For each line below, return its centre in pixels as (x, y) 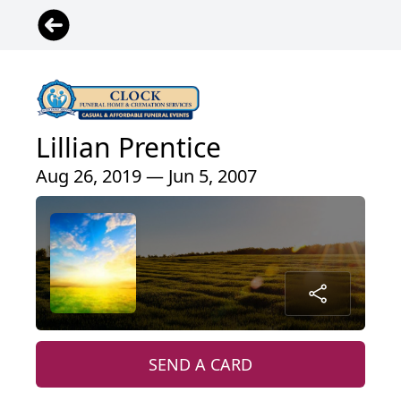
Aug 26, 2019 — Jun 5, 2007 (146, 176)
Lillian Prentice (128, 148)
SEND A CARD (200, 365)
